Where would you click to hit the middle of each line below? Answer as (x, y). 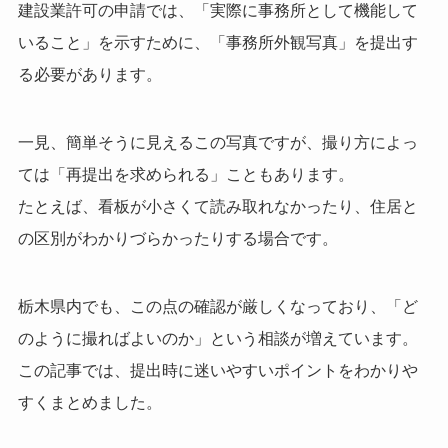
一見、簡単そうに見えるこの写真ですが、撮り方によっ (217, 143)
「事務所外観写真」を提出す (313, 43)
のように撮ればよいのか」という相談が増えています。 (217, 338)
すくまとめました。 (89, 402)
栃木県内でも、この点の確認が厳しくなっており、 (201, 306)
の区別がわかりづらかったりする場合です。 (177, 239)
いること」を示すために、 (113, 43)
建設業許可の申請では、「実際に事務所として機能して (217, 11)
